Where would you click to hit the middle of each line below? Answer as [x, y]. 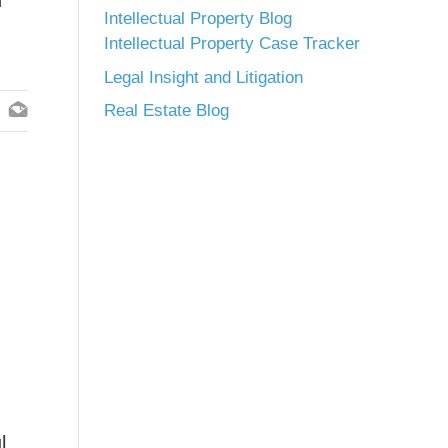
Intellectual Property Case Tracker [232, 43]
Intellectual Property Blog [198, 18]
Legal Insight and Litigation [203, 77]
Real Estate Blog [166, 110]
